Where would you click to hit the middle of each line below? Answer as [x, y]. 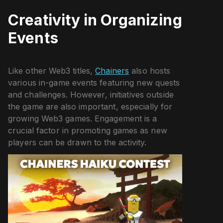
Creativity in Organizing [95, 20]
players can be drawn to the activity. [77, 142]
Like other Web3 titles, [52, 70]
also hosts [150, 70]
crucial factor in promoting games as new [88, 130]
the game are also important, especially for [90, 106]
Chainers [112, 70]
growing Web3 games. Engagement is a [83, 118]
